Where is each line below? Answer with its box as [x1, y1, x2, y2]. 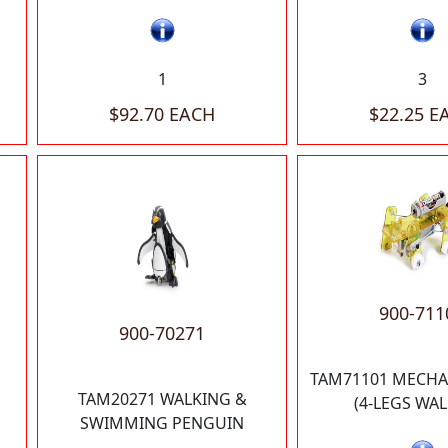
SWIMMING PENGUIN [80, 412, 244, 435]
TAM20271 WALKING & [77, 388, 247, 411]
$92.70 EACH [109, 102, 215, 127]
